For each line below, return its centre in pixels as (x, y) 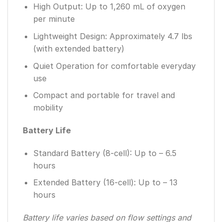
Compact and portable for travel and (104, 95)
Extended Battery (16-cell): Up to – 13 (105, 183)
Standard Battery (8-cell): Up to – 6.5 (105, 153)
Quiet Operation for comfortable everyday (114, 66)
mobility (48, 108)
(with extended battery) (79, 48)
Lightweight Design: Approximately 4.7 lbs (112, 36)
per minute (54, 19)
